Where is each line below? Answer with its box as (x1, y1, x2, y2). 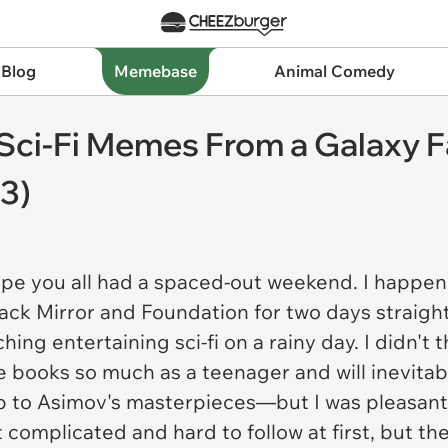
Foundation (141, 299, 254, 324)
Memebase (113, 61, 197, 81)
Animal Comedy (274, 61, 396, 81)
